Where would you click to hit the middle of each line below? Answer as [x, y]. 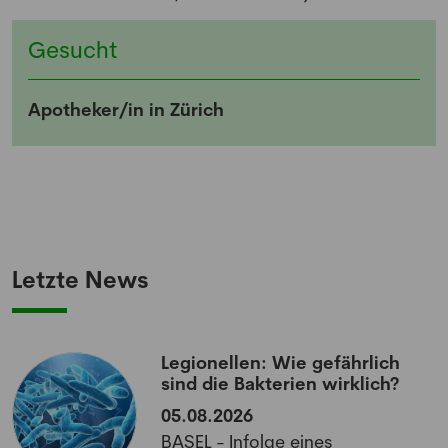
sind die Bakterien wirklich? [280, 383]
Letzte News [80, 280]
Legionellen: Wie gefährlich [281, 362]
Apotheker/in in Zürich [126, 109]
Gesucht [72, 50]
